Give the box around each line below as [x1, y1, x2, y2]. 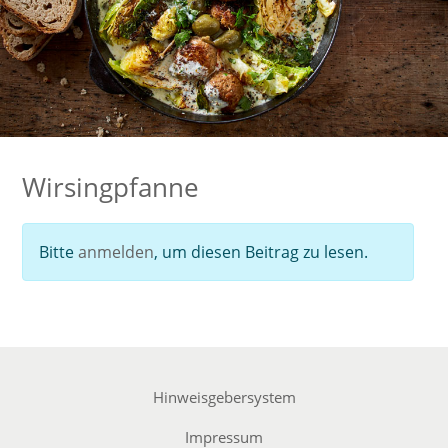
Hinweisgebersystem [152, 387, 296, 408]
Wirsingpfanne [22, 170, 199, 206]
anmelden [78, 241, 154, 264]
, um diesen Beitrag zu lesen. [154, 241, 368, 264]
